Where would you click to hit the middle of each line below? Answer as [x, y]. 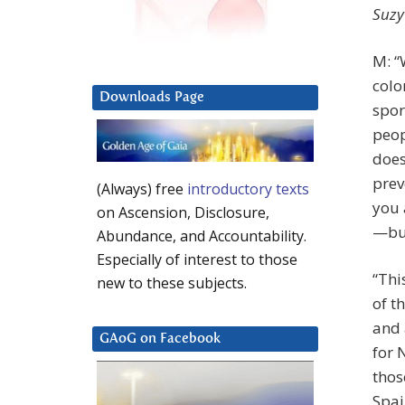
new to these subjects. [172, 283]
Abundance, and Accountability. [202, 236]
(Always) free [142, 189]
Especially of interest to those [197, 260]
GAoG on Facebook [160, 339]
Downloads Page [152, 98]
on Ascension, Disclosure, [183, 213]
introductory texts [248, 189]
